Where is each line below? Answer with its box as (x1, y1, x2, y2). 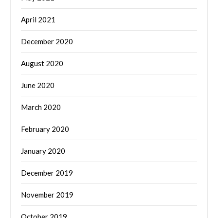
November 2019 (21, 190, 74, 200)
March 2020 (21, 103, 61, 112)
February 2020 (21, 125, 70, 134)
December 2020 (21, 37, 73, 46)
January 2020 (21, 146, 66, 156)
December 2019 (21, 168, 73, 178)
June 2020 (21, 81, 55, 90)
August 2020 (21, 59, 64, 68)
